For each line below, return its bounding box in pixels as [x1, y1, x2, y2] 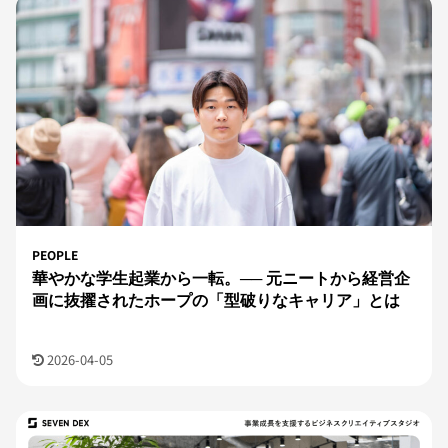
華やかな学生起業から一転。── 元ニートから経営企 [32, 265, 410, 290]
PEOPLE [32, 246, 78, 264]
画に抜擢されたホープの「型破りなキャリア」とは [32, 287, 400, 312]
